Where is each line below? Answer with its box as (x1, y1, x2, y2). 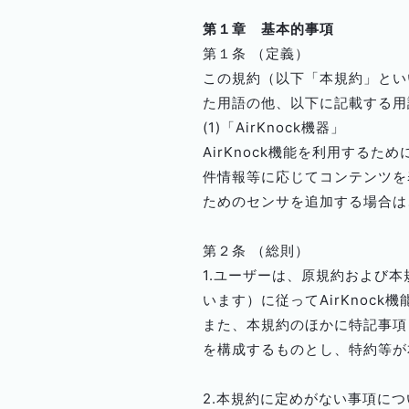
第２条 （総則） (203, 242, 309, 259)
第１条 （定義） (203, 45, 309, 62)
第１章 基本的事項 (203, 20, 334, 37)
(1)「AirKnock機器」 (203, 119, 345, 136)
